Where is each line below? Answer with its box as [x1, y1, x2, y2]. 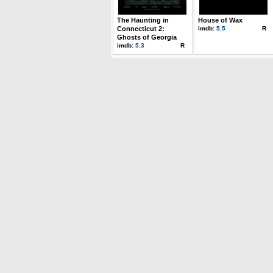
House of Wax [198, 16, 243, 24]
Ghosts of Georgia [117, 34, 177, 41]
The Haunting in [117, 16, 169, 24]
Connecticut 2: [117, 25, 165, 32]
